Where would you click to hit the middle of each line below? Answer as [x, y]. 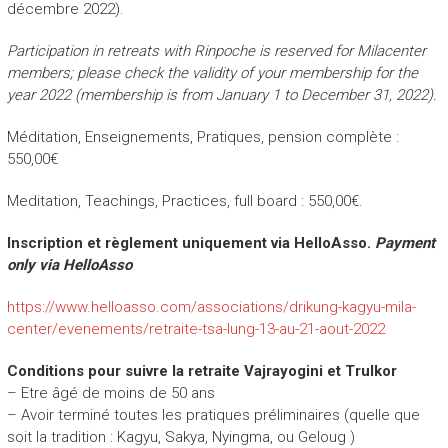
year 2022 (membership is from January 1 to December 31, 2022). [221, 94]
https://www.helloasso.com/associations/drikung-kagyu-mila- [211, 306]
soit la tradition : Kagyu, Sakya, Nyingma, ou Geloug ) [180, 436]
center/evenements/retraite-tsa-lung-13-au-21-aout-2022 [195, 328]
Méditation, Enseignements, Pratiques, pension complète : [202, 136]
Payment [404, 242]
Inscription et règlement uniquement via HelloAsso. [190, 242]
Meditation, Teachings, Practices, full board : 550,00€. [184, 200]
